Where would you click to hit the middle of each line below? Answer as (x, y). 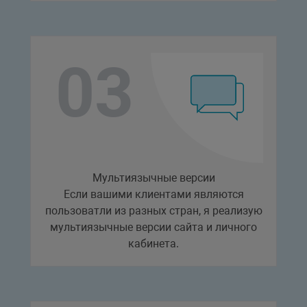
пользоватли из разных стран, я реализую (153, 210)
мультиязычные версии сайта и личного (153, 227)
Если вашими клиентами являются (153, 194)
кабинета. (153, 243)
